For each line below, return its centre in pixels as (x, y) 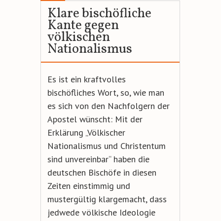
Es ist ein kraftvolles (86, 79)
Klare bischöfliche (99, 14)
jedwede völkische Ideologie (101, 213)
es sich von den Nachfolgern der (108, 106)
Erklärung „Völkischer (86, 133)
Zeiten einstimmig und (89, 186)
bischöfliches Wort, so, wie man (106, 93)
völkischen (78, 38)
